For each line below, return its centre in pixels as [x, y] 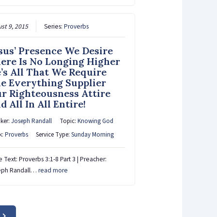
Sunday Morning [92, 135]
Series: [54, 27]
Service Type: [53, 135]
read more [53, 170]
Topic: [68, 121]
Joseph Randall [31, 121]
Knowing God [95, 121]
